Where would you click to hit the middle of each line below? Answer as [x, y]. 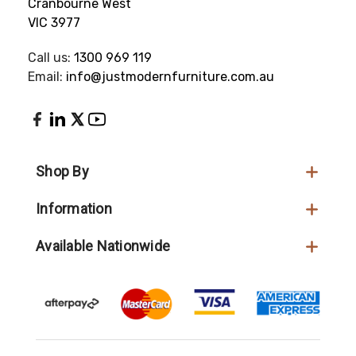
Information [74, 209]
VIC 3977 [54, 23]
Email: [46, 77]
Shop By [62, 172]
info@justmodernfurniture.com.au [170, 77]
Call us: [50, 58]
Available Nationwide [103, 246]
